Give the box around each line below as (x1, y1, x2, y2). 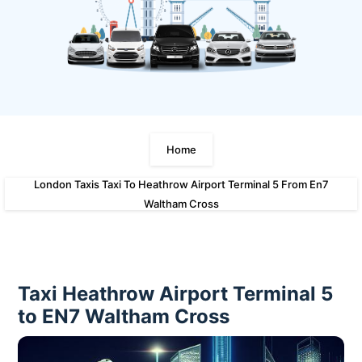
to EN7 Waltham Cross (18, 305, 230, 329)
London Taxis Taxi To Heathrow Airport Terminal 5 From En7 (33, 178, 329, 192)
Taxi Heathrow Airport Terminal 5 (18, 282, 334, 306)
